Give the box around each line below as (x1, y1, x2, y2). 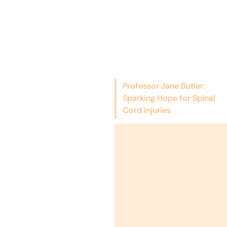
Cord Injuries (122, 104, 171, 116)
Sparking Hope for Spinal (122, 92, 215, 103)
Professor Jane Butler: (122, 80, 205, 91)
